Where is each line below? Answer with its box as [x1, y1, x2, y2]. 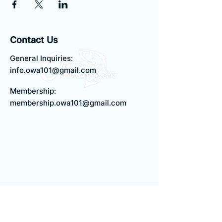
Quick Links [10, 187, 59, 198]
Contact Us [10, 34, 58, 45]
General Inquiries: [10, 53, 73, 63]
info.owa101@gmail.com [10, 65, 96, 75]
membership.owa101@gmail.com [10, 98, 126, 108]
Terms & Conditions [10, 204, 80, 214]
